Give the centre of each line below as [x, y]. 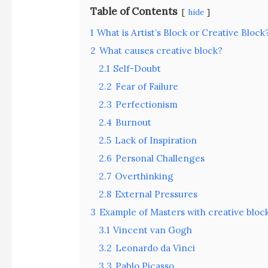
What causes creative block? [161, 51]
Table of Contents [134, 12]
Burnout [134, 123]
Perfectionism [147, 105]
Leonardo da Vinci [156, 248]
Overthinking [144, 176]
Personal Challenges [160, 159]
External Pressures [156, 194]
